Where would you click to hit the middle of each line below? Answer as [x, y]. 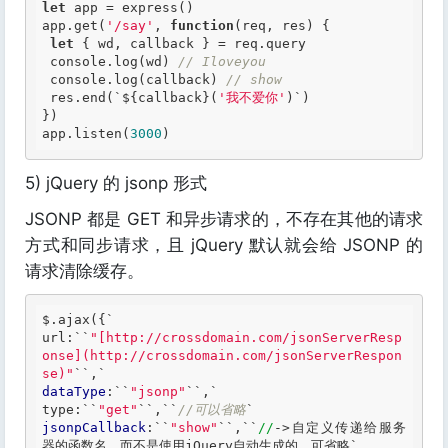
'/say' [130, 25]
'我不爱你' [252, 97]
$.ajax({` [78, 319]
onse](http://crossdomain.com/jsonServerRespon [222, 355]
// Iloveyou [222, 61]
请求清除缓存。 [84, 271]
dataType [74, 391]
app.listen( [86, 133]
